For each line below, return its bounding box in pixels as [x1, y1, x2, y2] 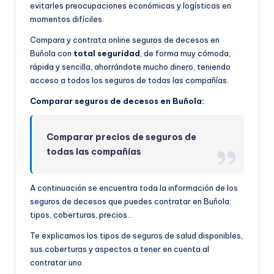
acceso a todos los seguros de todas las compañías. [30, 75, 229, 86]
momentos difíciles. [30, 14, 104, 24]
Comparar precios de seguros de [46, 131, 197, 143]
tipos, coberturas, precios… [30, 210, 133, 220]
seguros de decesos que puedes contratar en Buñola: [30, 196, 231, 207]
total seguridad [73, 48, 140, 59]
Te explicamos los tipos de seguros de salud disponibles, [30, 231, 243, 241]
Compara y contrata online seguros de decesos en [30, 35, 220, 45]
